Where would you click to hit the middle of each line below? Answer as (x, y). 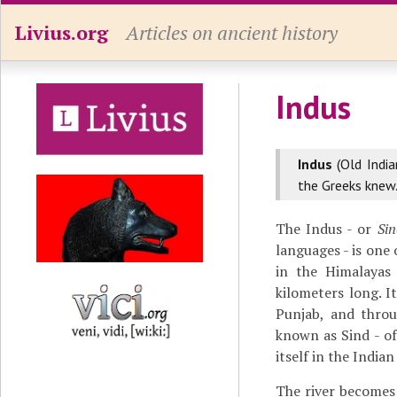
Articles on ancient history (232, 32)
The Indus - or (326, 229)
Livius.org (61, 32)
